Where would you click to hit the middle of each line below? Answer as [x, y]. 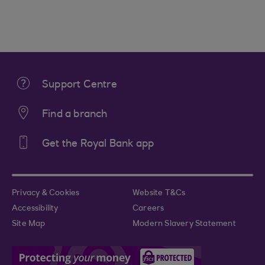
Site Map [29, 224]
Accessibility [35, 209]
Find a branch [75, 115]
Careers [148, 209]
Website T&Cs [159, 194]
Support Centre [80, 85]
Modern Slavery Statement [184, 224]
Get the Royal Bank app [98, 145]
